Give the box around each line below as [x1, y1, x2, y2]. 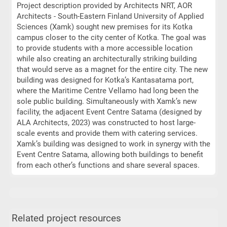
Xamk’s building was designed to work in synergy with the [16, 139, 210, 148]
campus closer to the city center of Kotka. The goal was [16, 33, 206, 42]
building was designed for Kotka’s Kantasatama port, [16, 75, 194, 85]
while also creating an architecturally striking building [16, 54, 197, 63]
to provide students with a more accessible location [16, 44, 193, 53]
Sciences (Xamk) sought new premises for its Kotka [16, 22, 193, 31]
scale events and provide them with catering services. [16, 129, 198, 138]
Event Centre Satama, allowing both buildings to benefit [16, 150, 203, 159]
